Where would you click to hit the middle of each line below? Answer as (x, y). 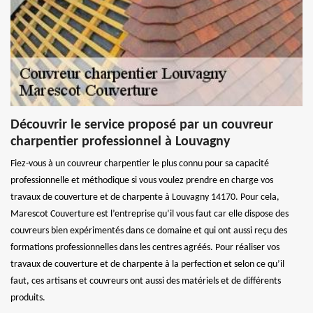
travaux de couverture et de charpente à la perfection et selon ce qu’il (147, 264)
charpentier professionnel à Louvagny (120, 141)
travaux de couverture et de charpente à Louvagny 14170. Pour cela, (145, 197)
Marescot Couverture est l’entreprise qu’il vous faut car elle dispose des (150, 214)
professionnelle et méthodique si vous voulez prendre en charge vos (142, 180)
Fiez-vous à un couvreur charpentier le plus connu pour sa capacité (140, 163)
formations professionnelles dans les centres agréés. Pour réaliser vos (145, 247)
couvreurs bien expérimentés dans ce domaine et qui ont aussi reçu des (149, 231)
